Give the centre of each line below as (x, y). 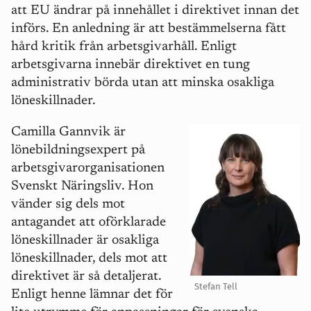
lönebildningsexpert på (78, 151)
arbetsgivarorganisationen (88, 169)
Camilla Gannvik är (68, 133)
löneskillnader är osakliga (85, 241)
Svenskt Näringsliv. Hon (82, 187)
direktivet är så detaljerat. (86, 277)
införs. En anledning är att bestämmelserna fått (149, 29)
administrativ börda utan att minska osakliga (143, 83)
